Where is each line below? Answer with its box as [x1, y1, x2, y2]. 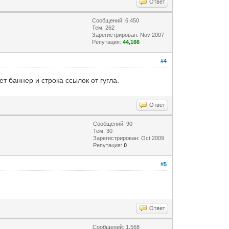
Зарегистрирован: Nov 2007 [92, 31, 165, 38]
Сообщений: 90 [93, 120, 133, 127]
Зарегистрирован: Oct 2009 [93, 134, 165, 141]
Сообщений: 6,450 [92, 17, 140, 24]
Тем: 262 [92, 24, 115, 31]
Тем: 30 [93, 127, 113, 134]
